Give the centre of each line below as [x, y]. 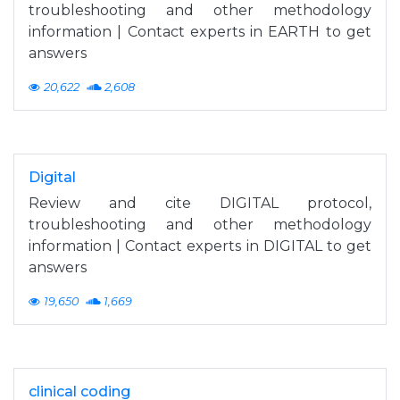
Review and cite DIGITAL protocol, [200, 203]
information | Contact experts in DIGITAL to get [200, 246]
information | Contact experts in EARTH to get [200, 31]
